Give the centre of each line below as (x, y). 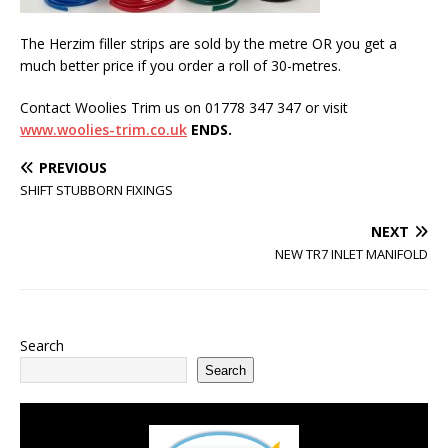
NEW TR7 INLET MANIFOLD (351, 254)
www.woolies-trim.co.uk (103, 129)
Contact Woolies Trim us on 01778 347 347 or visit (184, 107)
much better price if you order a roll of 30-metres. (180, 65)
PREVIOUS (73, 167)
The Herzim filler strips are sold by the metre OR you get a (208, 43)
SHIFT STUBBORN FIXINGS (96, 190)
